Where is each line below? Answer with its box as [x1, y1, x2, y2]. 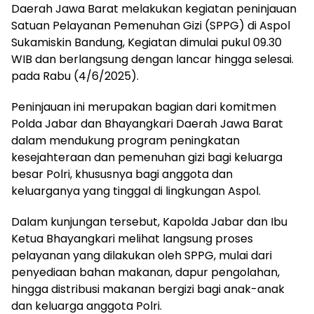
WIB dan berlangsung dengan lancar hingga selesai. [11, 51, 294, 68]
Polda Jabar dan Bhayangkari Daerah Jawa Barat [11, 116, 283, 132]
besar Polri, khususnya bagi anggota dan [11, 166, 233, 183]
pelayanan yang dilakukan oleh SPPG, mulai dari [11, 247, 272, 264]
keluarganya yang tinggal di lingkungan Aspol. [11, 183, 261, 200]
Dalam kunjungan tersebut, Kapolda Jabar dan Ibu [11, 214, 287, 231]
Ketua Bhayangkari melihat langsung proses [11, 231, 253, 247]
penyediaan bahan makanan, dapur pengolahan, [11, 264, 280, 281]
